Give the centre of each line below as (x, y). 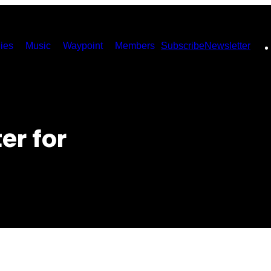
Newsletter (227, 46)
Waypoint (83, 46)
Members (135, 46)
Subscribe (183, 46)
